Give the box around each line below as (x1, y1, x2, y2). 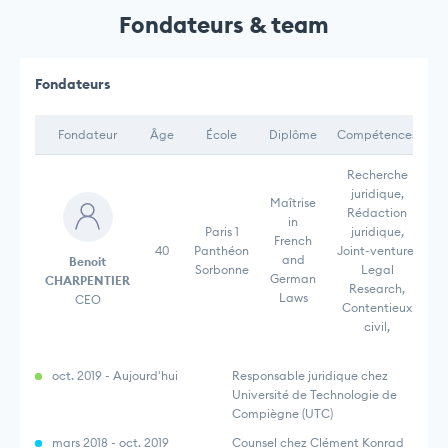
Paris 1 (204, 223, 239, 239)
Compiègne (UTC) (231, 405, 333, 421)
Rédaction (347, 204, 407, 220)
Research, (349, 280, 405, 296)
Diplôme (269, 126, 317, 142)
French (274, 232, 312, 248)
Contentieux (342, 299, 412, 315)
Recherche (346, 166, 408, 182)
